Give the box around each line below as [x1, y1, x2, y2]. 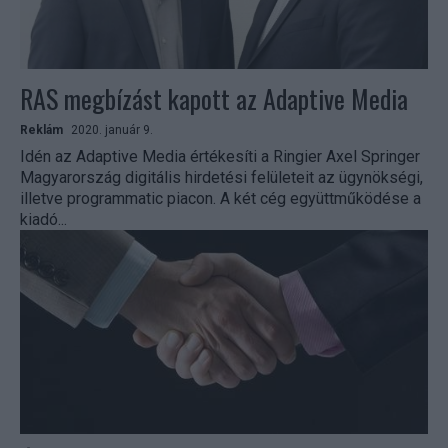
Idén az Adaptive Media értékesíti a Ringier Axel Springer [20, 147, 420, 167]
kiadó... [20, 210, 67, 230]
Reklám [20, 123, 63, 138]
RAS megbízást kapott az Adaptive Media [20, 79, 408, 119]
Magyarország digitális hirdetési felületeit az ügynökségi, [20, 168, 423, 188]
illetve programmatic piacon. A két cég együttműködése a [20, 189, 220, 209]
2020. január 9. [71, 123, 153, 138]
